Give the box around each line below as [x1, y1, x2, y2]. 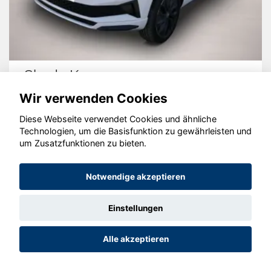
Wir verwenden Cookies [19, 90, 168, 106]
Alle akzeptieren [102, 234, 169, 244]
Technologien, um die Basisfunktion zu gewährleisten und [19, 126, 252, 137]
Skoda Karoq [24, 66, 109, 84]
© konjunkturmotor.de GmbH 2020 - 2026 [43, 137, 228, 149]
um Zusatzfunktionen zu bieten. [19, 138, 146, 149]
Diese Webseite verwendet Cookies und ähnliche [19, 114, 217, 125]
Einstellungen [108, 203, 163, 213]
